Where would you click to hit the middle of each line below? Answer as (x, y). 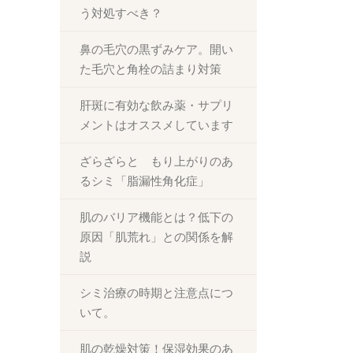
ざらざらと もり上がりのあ (156, 161)
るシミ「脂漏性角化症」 (145, 181)
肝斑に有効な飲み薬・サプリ (156, 105)
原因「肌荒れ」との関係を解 (156, 237)
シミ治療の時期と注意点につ (156, 293)
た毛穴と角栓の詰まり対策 (150, 69)
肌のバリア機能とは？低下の (156, 217)
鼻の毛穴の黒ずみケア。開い (156, 49)
